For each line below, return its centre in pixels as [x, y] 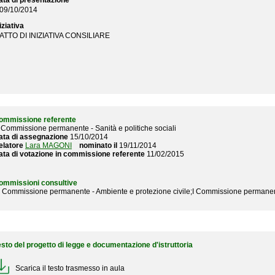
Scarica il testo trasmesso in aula [70, 268]
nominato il [98, 145]
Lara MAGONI [48, 145]
